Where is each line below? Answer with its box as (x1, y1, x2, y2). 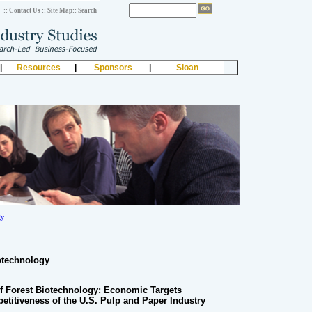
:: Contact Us (3, 7, 40, 14)
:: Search (72, 7, 97, 14)
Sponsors (93, 63, 132, 72)
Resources (16, 63, 61, 72)
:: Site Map (42, 7, 72, 14)
